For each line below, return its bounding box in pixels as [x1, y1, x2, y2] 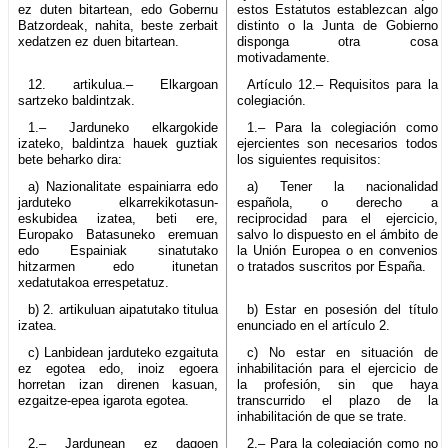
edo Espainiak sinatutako [18, 242, 219, 258]
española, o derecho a [237, 194, 438, 210]
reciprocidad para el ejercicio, [237, 210, 438, 226]
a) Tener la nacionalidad [246, 178, 438, 194]
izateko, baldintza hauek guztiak [18, 135, 219, 151]
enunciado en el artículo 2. [237, 317, 391, 333]
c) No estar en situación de [246, 344, 438, 360]
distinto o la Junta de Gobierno [237, 17, 438, 33]
